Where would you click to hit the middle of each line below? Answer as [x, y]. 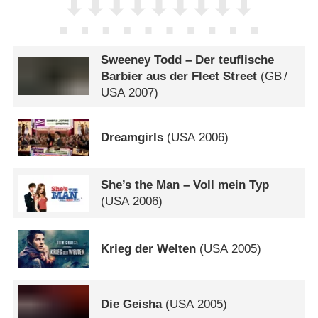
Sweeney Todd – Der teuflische [188, 60]
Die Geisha [132, 305]
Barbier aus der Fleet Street [179, 77]
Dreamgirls [132, 138]
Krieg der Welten [149, 248]
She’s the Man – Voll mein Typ [185, 185]
